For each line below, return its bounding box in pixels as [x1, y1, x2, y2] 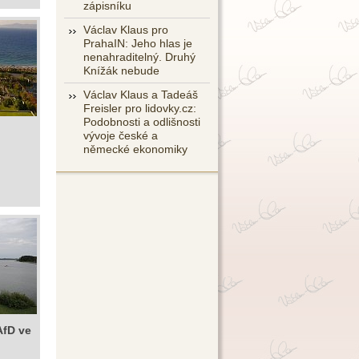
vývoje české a [83, 129, 158, 142]
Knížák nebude [83, 64, 159, 77]
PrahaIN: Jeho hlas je [83, 37, 192, 50]
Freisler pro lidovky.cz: [83, 102, 196, 115]
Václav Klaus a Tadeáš [83, 88, 198, 101]
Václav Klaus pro [83, 23, 168, 36]
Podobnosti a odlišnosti [83, 115, 200, 128]
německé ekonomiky [83, 143, 188, 155]
